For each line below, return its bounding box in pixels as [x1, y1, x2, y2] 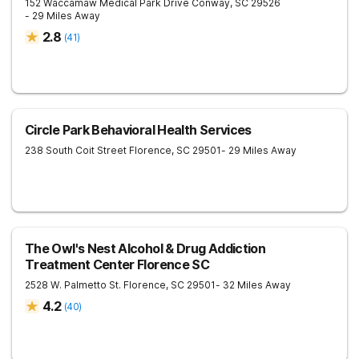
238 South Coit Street [25, 144, 127, 156]
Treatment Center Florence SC [25, 256, 210, 272]
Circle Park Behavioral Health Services [25, 122, 252, 138]
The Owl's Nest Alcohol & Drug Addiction [25, 240, 266, 256]
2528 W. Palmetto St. [25, 279, 121, 291]
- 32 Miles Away [216, 279, 291, 291]
